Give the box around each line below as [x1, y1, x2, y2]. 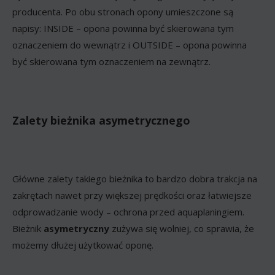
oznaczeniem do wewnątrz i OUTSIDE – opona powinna [12, 38, 247, 51]
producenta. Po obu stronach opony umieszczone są [12, 5, 233, 18]
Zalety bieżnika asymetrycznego [12, 112, 190, 128]
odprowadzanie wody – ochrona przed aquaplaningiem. [12, 205, 244, 218]
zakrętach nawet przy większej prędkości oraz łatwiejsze [12, 188, 252, 201]
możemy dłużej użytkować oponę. [12, 238, 153, 251]
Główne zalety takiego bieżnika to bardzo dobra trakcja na [12, 172, 257, 185]
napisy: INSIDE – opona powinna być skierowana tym [12, 21, 234, 34]
